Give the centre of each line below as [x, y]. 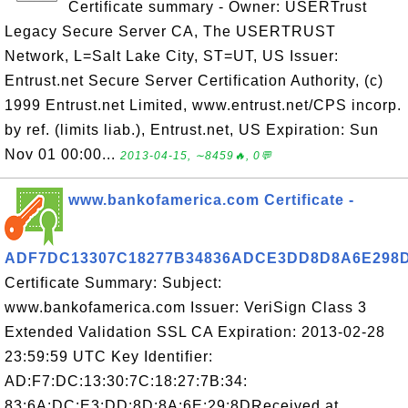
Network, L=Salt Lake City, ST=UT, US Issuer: [172, 56]
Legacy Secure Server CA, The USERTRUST [170, 31]
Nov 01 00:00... [62, 154]
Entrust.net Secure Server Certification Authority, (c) [194, 81]
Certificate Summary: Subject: [113, 283]
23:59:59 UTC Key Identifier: [109, 357]
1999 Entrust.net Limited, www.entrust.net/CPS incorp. [203, 105]
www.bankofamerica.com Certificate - [211, 200]
